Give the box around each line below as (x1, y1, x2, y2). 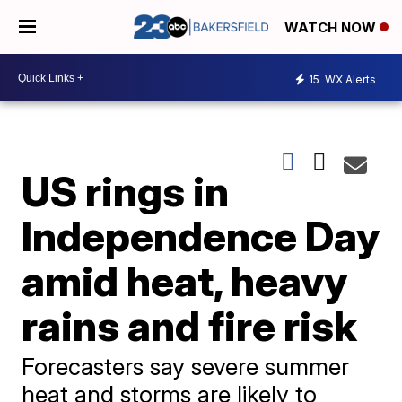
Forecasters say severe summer (22, 353, 350, 380)
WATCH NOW (284, 19, 380, 37)
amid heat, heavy (22, 256, 348, 306)
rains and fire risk (22, 301, 358, 351)
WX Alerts (322, 72, 376, 86)
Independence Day (22, 211, 380, 261)
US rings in (22, 166, 230, 216)
